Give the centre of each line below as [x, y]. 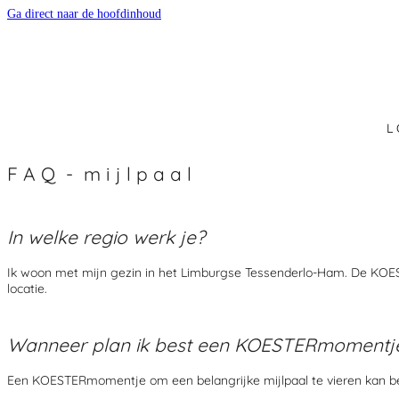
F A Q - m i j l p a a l [99, 174]
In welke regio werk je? [106, 237]
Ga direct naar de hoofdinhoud [84, 14]
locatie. [27, 288]
